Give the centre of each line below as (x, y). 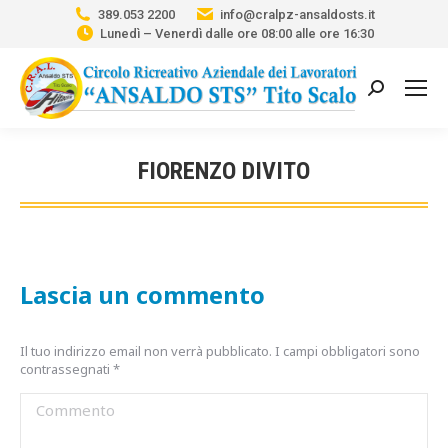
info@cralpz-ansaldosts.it (297, 14)
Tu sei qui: (262, 199)
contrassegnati (66, 369)
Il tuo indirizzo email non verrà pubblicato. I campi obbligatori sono (220, 351)
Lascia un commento (142, 294)
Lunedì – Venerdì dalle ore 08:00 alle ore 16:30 (236, 33)
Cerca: (389, 91)
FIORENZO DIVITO (224, 170)
